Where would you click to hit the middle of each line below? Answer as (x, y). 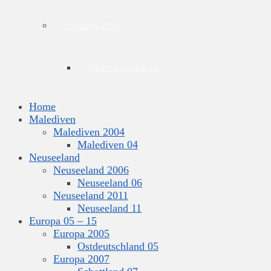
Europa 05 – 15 (63, 221)
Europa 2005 (81, 233)
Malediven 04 (108, 145)
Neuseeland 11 (109, 208)
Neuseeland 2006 (91, 170)
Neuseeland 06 (110, 183)
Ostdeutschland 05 (118, 246)
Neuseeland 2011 (91, 195)
